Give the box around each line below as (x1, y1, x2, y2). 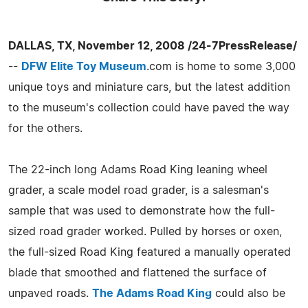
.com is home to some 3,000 (146, 60, 296, 72)
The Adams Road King (92, 287, 212, 299)
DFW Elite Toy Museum (21, 60, 146, 72)
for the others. (8, 122, 82, 134)
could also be (212, 287, 285, 299)
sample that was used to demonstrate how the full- (8, 205, 275, 217)
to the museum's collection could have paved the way (8, 102, 289, 113)
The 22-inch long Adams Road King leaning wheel (8, 164, 267, 175)
